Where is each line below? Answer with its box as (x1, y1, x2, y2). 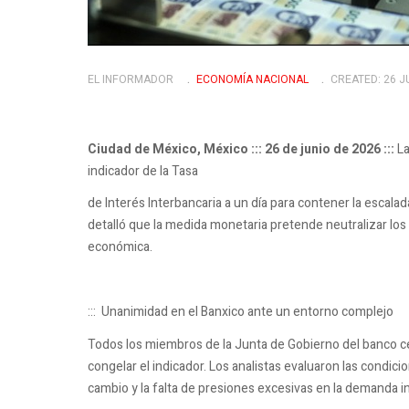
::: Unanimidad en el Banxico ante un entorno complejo (88, 302, 393, 322)
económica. (88, 237, 152, 257)
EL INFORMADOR (88, 70, 173, 88)
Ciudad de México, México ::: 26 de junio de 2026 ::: (88, 139, 394, 159)
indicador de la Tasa (88, 161, 198, 181)
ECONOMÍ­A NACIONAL (195, 70, 309, 88)
